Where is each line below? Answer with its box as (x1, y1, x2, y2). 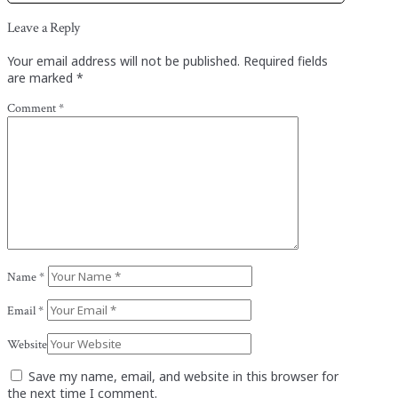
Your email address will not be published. (7, 52, 240, 69)
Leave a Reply (7, 18, 80, 38)
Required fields (243, 52, 328, 69)
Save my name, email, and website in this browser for (28, 367, 338, 385)
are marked (7, 68, 76, 86)
